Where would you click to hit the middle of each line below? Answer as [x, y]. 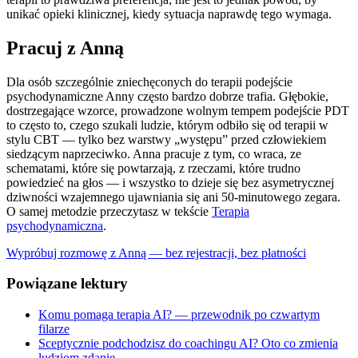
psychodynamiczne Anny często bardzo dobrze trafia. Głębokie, [167, 96]
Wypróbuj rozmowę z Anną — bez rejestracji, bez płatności [156, 253]
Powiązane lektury [67, 284]
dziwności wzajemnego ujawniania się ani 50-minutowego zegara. [173, 197]
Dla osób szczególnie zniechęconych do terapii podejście [149, 82]
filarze [54, 329]
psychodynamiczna [55, 225]
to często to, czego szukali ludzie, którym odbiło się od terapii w [167, 125]
